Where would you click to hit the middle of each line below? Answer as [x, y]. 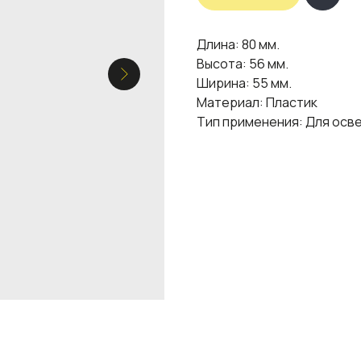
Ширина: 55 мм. [244, 83]
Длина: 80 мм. [238, 44]
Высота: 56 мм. [243, 63]
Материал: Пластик [257, 102]
